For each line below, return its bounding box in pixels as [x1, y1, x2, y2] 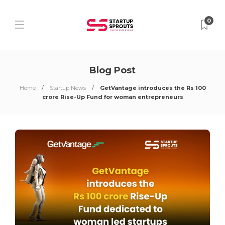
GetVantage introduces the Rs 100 [99, 84, 206, 91]
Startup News [49, 84, 86, 91]
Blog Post [89, 65, 136, 76]
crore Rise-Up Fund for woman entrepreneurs [42, 93, 183, 100]
